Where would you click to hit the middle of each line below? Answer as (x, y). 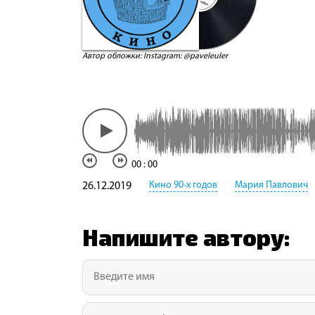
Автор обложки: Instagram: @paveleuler (155, 56)
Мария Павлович (271, 185)
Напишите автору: (186, 237)
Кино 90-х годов (183, 185)
